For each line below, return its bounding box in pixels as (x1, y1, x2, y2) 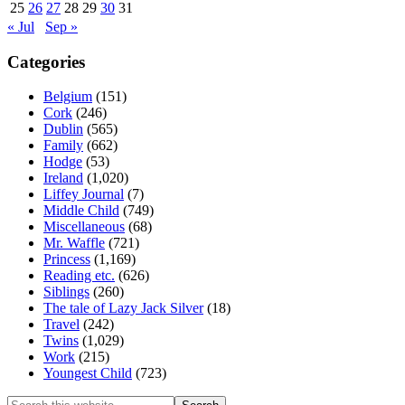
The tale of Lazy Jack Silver (43, 300, 203, 316)
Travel (43, 316, 80, 333)
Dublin (43, 121, 83, 137)
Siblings (43, 284, 89, 300)
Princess (43, 251, 90, 268)
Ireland (43, 170, 83, 186)
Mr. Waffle (43, 235, 105, 251)
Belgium (43, 89, 92, 105)
